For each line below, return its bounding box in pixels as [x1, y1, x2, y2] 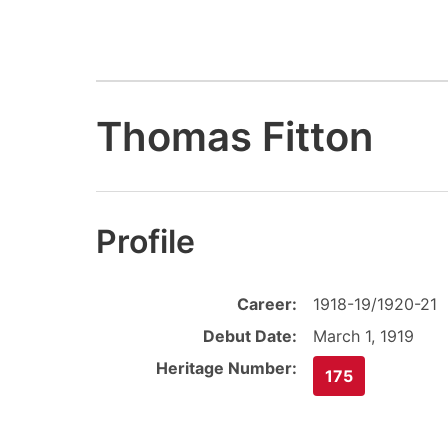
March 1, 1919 [313, 326, 414, 347]
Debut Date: [203, 326, 297, 347]
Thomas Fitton [96, 111, 373, 161]
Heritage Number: [156, 358, 297, 379]
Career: [237, 294, 297, 315]
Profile [96, 222, 195, 262]
